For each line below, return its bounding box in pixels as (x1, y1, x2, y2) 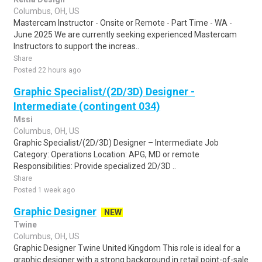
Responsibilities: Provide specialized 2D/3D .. (13, 161, 176, 171)
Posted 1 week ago (13, 186, 75, 194)
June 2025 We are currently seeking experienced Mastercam (13, 30, 237, 39)
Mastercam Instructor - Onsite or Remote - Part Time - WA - (13, 18, 232, 27)
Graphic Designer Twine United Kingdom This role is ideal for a (13, 243, 240, 253)
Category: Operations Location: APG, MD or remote (13, 150, 199, 159)
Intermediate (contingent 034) (13, 100, 160, 112)
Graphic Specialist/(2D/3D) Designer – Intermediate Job (13, 138, 219, 147)
